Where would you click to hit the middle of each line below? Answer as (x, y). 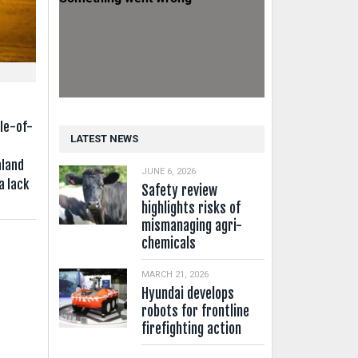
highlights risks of (191, 208)
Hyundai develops (188, 294)
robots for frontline (196, 312)
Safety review (180, 190)
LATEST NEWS (105, 138)
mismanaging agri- (192, 225)
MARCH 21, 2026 (175, 275)
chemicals (169, 243)
